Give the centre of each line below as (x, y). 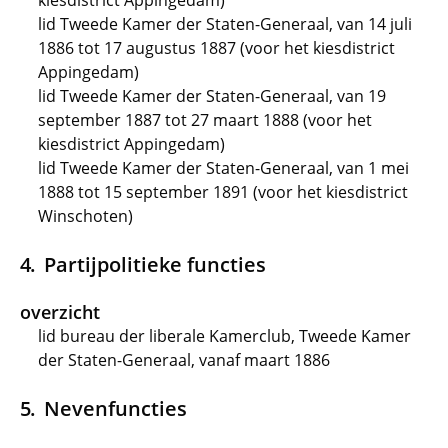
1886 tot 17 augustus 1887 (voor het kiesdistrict (216, 48)
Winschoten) (85, 216)
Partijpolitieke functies (154, 264)
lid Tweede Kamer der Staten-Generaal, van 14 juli (225, 24)
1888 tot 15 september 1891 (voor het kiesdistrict (223, 192)
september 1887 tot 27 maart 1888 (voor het (205, 120)
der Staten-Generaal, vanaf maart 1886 (184, 360)
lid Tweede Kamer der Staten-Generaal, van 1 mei (223, 168)
